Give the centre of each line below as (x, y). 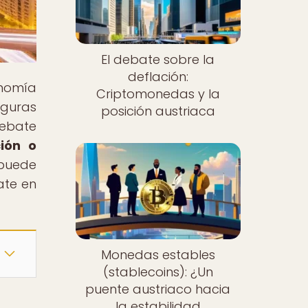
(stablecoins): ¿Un (158, 272)
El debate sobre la (158, 60)
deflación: (158, 77)
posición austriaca (158, 111)
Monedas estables (158, 254)
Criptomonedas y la (158, 94)
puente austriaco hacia (158, 289)
